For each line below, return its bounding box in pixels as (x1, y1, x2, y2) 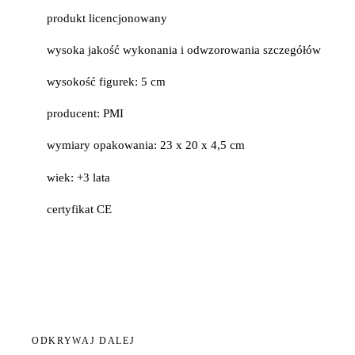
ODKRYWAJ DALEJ (32, 334, 136, 346)
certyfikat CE (47, 202, 113, 216)
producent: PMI (47, 107, 124, 120)
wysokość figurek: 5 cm (47, 75, 166, 89)
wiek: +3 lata (47, 170, 111, 184)
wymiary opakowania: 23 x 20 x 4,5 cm (47, 139, 246, 152)
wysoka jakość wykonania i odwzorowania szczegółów (47, 43, 322, 56)
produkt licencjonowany (47, 11, 168, 25)
